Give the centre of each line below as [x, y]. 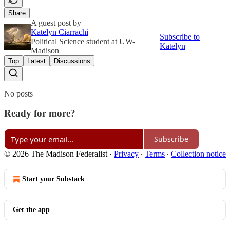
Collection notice [198, 154]
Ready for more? [40, 113]
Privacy [126, 154]
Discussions [72, 61]
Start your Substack [53, 179]
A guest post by [56, 23]
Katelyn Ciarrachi [60, 32]
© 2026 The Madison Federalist [56, 154]
